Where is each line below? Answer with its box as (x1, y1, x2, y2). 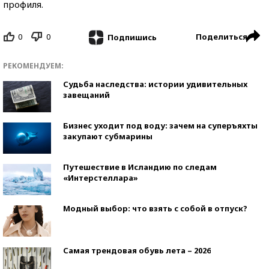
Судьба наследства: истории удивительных (63, 78, 247, 89)
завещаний (63, 89, 110, 100)
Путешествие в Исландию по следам (63, 161, 217, 172)
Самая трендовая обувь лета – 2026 (63, 244, 211, 256)
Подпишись (107, 31, 157, 43)
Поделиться (196, 31, 247, 42)
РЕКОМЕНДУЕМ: (3, 60, 64, 71)
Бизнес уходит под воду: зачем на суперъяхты (63, 119, 258, 131)
